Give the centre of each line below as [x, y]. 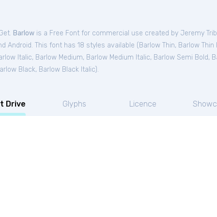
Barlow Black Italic [67, 70]
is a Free [50, 33]
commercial [111, 33]
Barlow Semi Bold [181, 57]
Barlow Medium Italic [118, 57]
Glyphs [74, 104]
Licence [143, 104]
